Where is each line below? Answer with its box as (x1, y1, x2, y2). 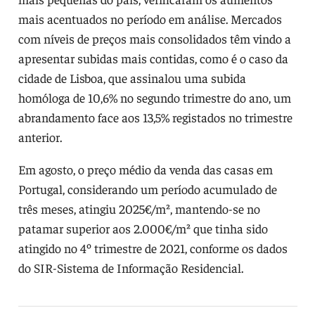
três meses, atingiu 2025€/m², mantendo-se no (18, 200, 260, 217)
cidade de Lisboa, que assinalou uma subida (18, 69, 246, 86)
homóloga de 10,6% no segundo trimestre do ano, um (18, 89, 291, 105)
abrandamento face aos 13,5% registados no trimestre (18, 108, 292, 125)
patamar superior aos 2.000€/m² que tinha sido (18, 219, 268, 236)
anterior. (18, 128, 62, 145)
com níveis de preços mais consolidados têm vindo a (18, 30, 291, 46)
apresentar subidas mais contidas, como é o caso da (18, 49, 288, 66)
